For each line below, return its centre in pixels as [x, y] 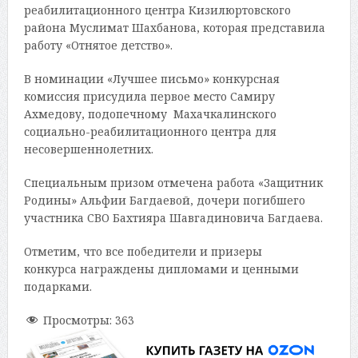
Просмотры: [77, 320]
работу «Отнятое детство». [98, 46]
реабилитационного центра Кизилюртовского [157, 10]
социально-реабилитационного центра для [150, 132]
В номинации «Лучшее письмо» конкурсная [151, 79]
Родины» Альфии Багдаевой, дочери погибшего [164, 201]
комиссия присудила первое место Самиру [149, 97]
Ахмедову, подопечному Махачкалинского [150, 114]
